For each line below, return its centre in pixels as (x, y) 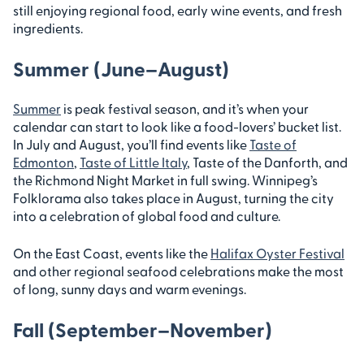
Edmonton (43, 162)
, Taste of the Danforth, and (267, 162)
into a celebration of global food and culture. (148, 215)
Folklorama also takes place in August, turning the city (173, 197)
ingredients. (48, 28)
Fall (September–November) (143, 329)
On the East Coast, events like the (112, 253)
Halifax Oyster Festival (277, 253)
